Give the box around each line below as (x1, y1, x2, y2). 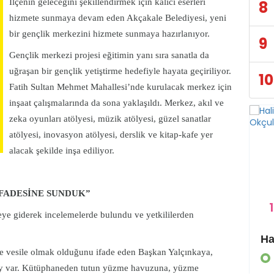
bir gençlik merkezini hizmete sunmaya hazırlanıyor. (9, 29, 215, 39)
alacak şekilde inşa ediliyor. (9, 146, 117, 156)
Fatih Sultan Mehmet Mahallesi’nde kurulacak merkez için (9, 82, 232, 92)
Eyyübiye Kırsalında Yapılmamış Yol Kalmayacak (223, 233, 234, 246)
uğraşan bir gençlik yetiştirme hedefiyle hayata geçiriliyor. (9, 66, 231, 76)
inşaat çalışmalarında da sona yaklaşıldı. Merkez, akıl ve (9, 98, 224, 108)
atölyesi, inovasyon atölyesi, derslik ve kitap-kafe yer (9, 130, 213, 140)
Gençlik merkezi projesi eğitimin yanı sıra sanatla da (9, 50, 209, 61)
